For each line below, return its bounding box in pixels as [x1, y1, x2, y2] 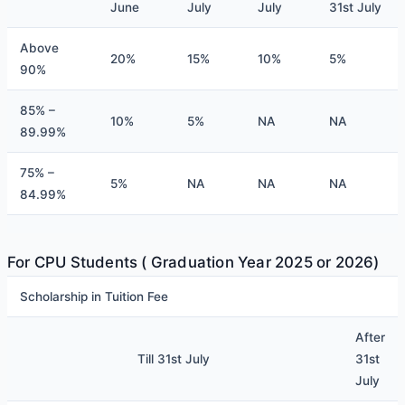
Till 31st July [137, 351, 210, 366]
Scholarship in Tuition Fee [20, 288, 168, 304]
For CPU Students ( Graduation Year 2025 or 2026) [7, 252, 380, 271]
